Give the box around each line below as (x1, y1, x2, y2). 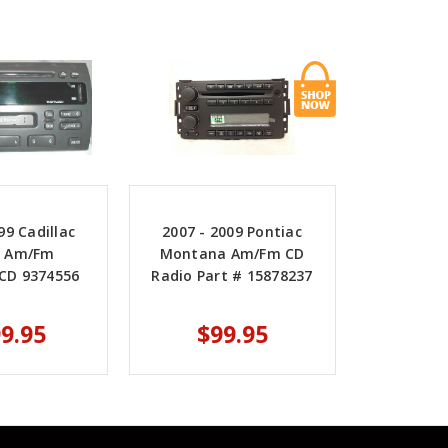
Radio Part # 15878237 (151, 266, 313, 286)
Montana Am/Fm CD (159, 244, 305, 264)
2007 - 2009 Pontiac (162, 222, 302, 242)
